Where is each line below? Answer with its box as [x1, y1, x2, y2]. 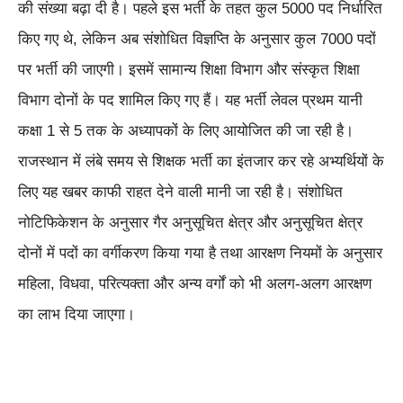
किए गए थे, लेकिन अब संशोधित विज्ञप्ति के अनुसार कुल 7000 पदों [18, 31, 376, 48]
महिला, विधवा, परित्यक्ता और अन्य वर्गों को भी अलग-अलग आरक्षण [18, 275, 372, 292]
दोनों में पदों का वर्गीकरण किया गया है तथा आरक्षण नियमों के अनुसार [18, 245, 382, 262]
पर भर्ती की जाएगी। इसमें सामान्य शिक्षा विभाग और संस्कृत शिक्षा [18, 61, 360, 78]
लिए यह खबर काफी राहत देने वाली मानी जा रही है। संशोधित [18, 184, 343, 201]
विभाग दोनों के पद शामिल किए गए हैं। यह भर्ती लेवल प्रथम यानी [18, 92, 363, 109]
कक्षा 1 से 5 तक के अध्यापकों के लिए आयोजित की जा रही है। [18, 122, 354, 139]
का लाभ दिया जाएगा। [18, 306, 135, 323]
